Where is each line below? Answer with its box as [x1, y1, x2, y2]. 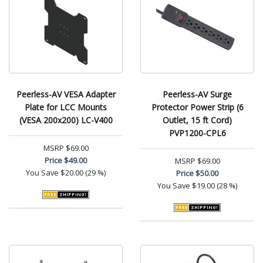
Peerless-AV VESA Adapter [16, 89, 116, 100]
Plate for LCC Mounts [25, 102, 107, 113]
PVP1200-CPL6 [168, 127, 226, 139]
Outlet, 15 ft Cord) [163, 114, 232, 126]
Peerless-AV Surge [163, 89, 232, 100]
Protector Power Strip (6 [151, 102, 244, 113]
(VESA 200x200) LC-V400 [19, 114, 113, 126]
